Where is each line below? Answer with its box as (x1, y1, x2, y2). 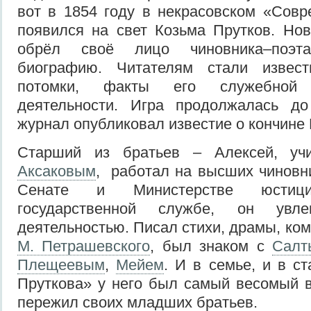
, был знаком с (150, 237, 273, 255)
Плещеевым (17, 255, 105, 274)
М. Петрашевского (17, 237, 151, 255)
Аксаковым (17, 162, 96, 180)
